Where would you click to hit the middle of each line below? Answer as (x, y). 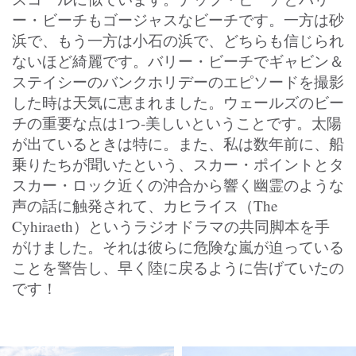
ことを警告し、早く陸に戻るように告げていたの (178, 267)
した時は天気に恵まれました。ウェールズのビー (178, 102)
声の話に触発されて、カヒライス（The (145, 205)
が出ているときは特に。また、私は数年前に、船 (178, 143)
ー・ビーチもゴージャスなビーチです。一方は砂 (178, 19)
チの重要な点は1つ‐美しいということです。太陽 (177, 122)
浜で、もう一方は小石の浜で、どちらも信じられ (178, 40)
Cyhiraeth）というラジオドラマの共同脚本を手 (171, 226)
